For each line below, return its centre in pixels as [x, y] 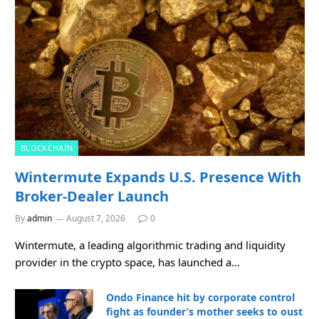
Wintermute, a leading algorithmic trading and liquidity [150, 245]
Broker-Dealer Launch [92, 197]
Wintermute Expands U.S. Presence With [158, 177]
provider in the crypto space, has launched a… [127, 262]
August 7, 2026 [96, 219]
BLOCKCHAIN [47, 148]
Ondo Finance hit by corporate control [200, 298]
